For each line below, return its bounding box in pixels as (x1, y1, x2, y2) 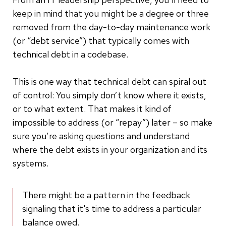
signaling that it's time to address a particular (22, 202, 201, 214)
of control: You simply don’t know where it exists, (13, 89, 206, 101)
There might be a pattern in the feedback (22, 189, 190, 201)
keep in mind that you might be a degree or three (13, 7, 209, 19)
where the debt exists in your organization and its (13, 143, 207, 155)
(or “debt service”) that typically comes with (13, 34, 189, 46)
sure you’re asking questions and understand (13, 130, 190, 142)
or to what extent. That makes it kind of (13, 102, 172, 115)
